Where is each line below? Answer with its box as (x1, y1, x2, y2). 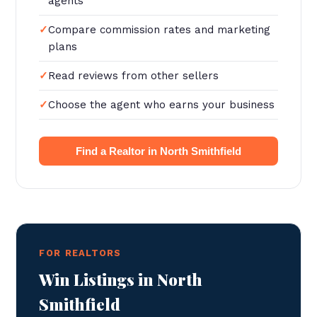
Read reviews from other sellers (48, 69, 219, 82)
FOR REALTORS (39, 248, 122, 258)
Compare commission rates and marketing (48, 23, 271, 36)
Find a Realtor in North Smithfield (76, 145, 241, 157)
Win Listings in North (39, 269, 203, 290)
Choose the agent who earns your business (48, 98, 275, 111)
